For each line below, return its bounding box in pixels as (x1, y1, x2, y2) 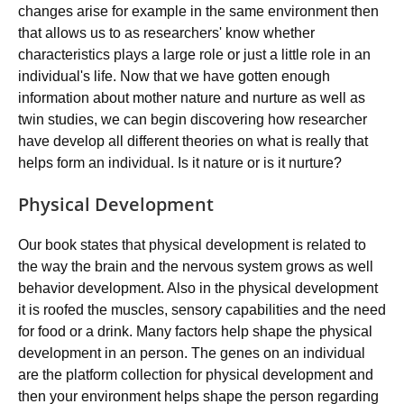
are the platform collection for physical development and (18, 367, 373, 382)
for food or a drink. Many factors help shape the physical (18, 324, 372, 339)
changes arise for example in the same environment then (18, 4, 379, 19)
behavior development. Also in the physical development (18, 280, 378, 296)
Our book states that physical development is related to (18, 237, 366, 252)
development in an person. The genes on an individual (18, 345, 365, 361)
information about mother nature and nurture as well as (18, 90, 365, 106)
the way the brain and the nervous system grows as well (18, 259, 373, 274)
